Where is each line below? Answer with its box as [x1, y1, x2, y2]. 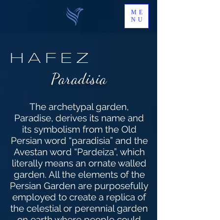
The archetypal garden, [29, 101, 129, 112]
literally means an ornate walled [12, 158, 146, 168]
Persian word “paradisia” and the [10, 135, 148, 146]
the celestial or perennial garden [10, 203, 148, 214]
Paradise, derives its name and [14, 112, 144, 123]
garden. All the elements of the [13, 169, 145, 180]
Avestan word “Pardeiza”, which [13, 146, 145, 157]
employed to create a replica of [12, 192, 146, 202]
